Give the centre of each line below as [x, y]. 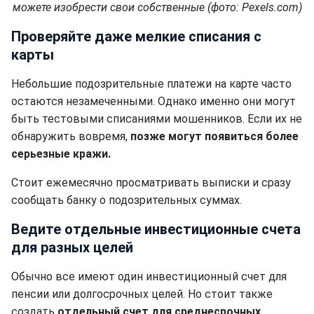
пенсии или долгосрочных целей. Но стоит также [142, 294]
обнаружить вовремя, [71, 137]
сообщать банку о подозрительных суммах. [127, 200]
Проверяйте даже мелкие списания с [136, 37]
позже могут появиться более [214, 137]
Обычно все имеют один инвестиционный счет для [149, 277]
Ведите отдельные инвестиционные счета [156, 230]
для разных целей [72, 248]
